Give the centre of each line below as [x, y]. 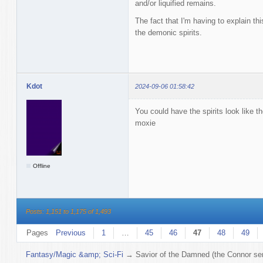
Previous [70, 232]
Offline [42, 166]
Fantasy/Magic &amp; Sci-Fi [75, 254]
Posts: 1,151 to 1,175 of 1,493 [68, 211]
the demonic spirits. [168, 32]
